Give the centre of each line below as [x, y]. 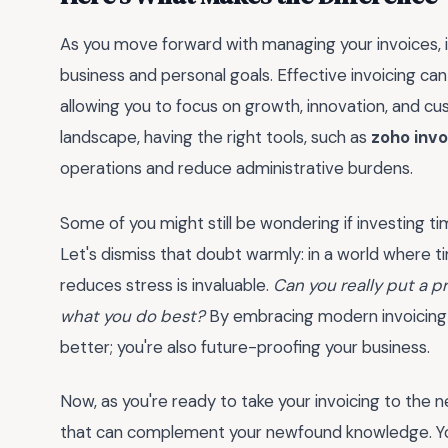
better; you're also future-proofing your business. [245, 346]
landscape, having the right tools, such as [215, 137]
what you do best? [132, 315]
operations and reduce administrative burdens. [236, 168]
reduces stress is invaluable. [166, 284]
